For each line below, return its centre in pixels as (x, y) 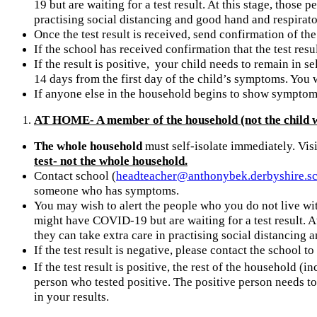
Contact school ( (75, 175)
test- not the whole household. (111, 161)
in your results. (71, 297)
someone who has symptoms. (109, 190)
